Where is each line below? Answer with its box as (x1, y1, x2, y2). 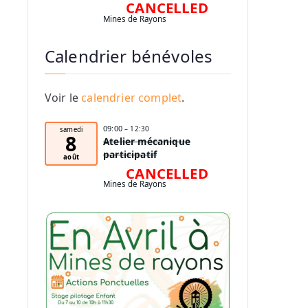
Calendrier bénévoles (45, 45, 213, 68)
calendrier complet (81, 90, 182, 106)
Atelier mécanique (103, 134, 190, 148)
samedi (60, 124, 83, 134)
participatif (103, 147, 157, 161)
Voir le (45, 90, 82, 106)
